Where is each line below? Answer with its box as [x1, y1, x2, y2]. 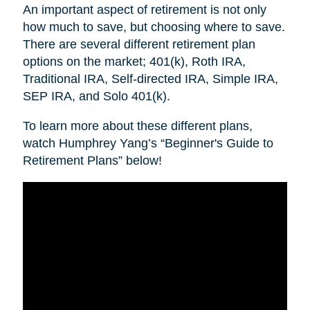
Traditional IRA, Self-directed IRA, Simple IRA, [22, 71, 278, 86]
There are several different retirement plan [22, 37, 255, 51]
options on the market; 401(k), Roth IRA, [22, 54, 246, 69]
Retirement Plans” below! [22, 153, 162, 167]
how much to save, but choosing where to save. [22, 19, 285, 34]
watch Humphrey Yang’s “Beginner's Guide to [22, 136, 273, 150]
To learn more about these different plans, [22, 118, 253, 133]
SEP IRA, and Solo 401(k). [22, 89, 170, 103]
